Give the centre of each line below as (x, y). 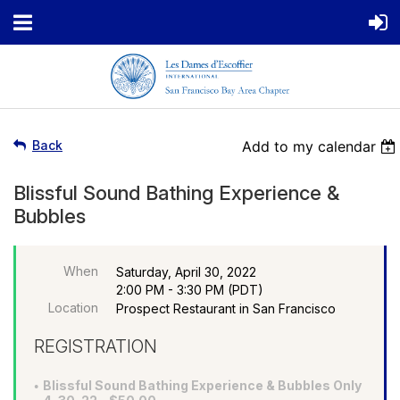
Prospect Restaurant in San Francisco (226, 308)
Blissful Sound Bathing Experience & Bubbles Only (202, 385)
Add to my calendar (309, 146)
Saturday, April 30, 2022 (186, 271)
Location (73, 307)
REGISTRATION (96, 346)
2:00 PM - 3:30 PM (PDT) (190, 289)
